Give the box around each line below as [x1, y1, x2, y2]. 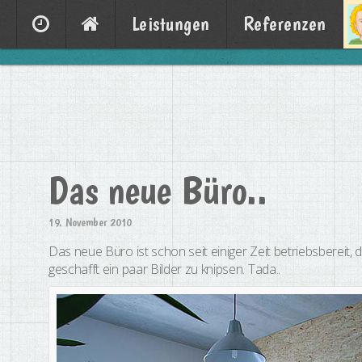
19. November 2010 [48, 215, 132, 229]
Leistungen [132, 12, 210, 36]
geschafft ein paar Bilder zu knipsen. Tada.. [48, 260, 280, 278]
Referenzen [242, 12, 326, 36]
